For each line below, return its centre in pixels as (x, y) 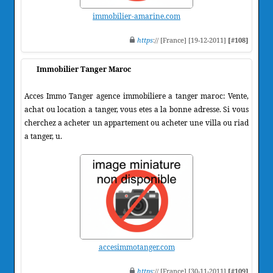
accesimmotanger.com (136, 247)
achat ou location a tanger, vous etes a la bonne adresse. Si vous (136, 109)
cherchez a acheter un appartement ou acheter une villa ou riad (136, 122)
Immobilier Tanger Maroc (84, 69)
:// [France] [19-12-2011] (190, 40)
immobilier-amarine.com (136, 16)
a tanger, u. (43, 136)
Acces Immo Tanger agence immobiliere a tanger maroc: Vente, (136, 96)
